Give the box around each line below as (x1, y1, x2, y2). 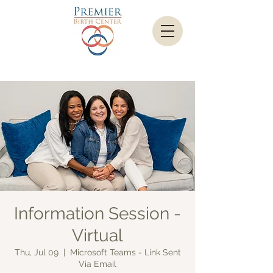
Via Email (79, 259, 116, 269)
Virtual (72, 225, 123, 246)
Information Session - (14, 204, 181, 224)
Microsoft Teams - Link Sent (69, 247, 181, 257)
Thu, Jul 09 (14, 247, 58, 257)
